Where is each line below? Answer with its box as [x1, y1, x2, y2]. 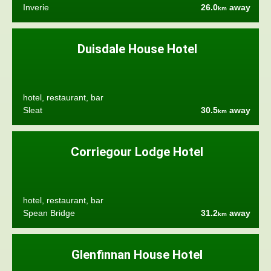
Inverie [22, 2, 49, 12]
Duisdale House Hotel [77, 42, 197, 57]
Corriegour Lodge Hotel [71, 145, 204, 160]
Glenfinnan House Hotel [71, 247, 203, 263]
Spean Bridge [22, 208, 75, 218]
